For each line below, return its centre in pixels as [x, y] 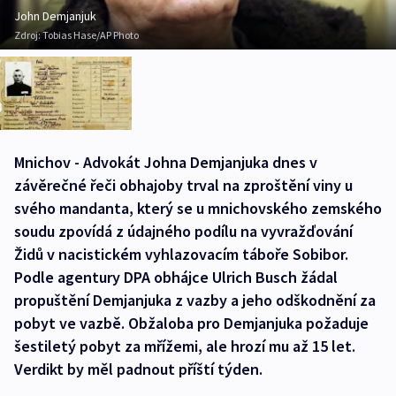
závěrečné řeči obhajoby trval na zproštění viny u [183, 186]
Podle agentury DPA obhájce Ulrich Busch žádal [176, 278]
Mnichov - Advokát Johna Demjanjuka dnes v [166, 163]
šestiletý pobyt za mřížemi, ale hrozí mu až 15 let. [185, 346]
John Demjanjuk [55, 16]
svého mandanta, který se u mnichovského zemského [198, 209]
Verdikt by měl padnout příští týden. [138, 369]
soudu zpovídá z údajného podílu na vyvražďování [183, 232]
